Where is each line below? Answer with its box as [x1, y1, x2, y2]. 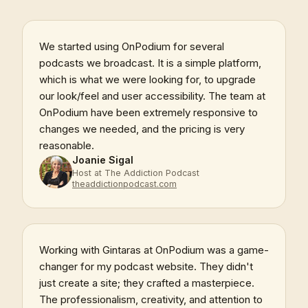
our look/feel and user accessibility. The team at [39, 89, 265, 102]
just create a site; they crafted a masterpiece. [39, 276, 254, 289]
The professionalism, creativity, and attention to [39, 292, 263, 306]
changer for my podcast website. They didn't [39, 259, 253, 273]
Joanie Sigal [72, 153, 133, 166]
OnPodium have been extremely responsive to [39, 105, 258, 119]
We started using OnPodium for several [39, 39, 224, 53]
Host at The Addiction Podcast [72, 167, 199, 178]
